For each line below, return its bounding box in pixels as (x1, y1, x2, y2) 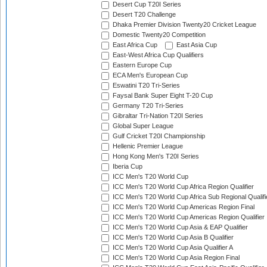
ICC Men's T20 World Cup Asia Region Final (111, 254, 240, 262)
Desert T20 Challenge (111, 11, 176, 18)
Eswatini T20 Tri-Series (111, 82, 180, 89)
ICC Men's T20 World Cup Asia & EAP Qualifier (111, 223, 248, 231)
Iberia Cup (111, 163, 142, 170)
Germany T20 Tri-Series (111, 102, 184, 110)
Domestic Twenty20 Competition (111, 31, 206, 39)
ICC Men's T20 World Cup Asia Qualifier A (111, 244, 233, 252)
